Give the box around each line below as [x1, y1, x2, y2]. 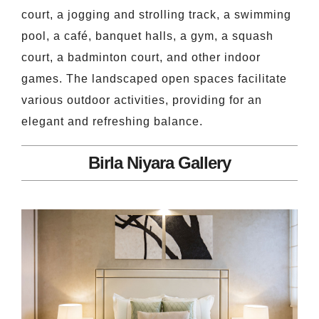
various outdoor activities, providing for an [21, 94, 262, 107]
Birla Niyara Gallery [88, 153, 231, 173]
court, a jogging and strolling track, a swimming [21, 9, 291, 21]
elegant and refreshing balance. [21, 115, 203, 128]
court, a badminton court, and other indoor [21, 51, 261, 64]
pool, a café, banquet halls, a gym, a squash [21, 30, 273, 43]
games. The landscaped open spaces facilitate [21, 73, 287, 85]
